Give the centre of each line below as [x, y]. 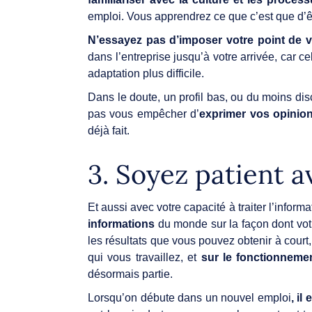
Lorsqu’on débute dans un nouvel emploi [189, 297]
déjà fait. [110, 130]
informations [121, 224]
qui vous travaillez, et [145, 257]
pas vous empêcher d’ [144, 114]
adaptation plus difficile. [147, 73]
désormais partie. [132, 274]
